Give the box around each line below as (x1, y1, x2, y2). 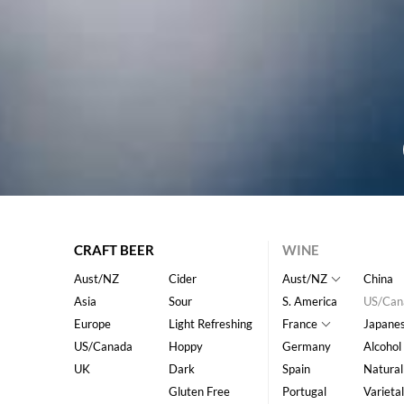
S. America (281, 294, 337, 309)
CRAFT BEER (74, 242, 155, 259)
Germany (281, 339, 331, 354)
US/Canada (74, 339, 133, 354)
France (281, 317, 317, 332)
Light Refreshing (168, 317, 252, 332)
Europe (74, 317, 112, 332)
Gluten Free (168, 384, 230, 399)
